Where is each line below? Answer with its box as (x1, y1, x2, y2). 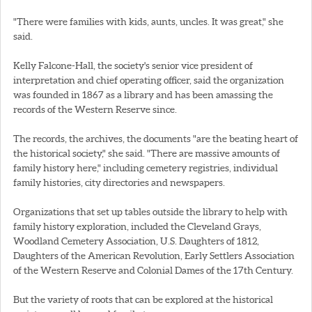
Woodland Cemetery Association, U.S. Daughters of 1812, (13, 235, 259, 247)
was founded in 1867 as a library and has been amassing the (13, 88, 273, 100)
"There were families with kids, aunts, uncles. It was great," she (13, 15, 283, 27)
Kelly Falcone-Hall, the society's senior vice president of (13, 59, 253, 71)
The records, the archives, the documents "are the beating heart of (13, 132, 298, 144)
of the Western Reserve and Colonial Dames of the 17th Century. (13, 264, 293, 276)
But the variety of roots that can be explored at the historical (13, 293, 273, 305)
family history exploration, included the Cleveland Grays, (13, 220, 261, 232)
